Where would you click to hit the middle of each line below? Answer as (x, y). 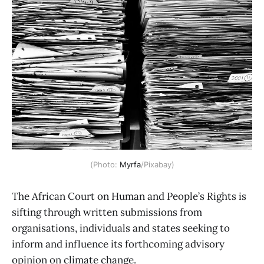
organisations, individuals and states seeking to (121, 228)
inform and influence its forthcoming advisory (118, 244)
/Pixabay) (157, 165)
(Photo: (105, 165)
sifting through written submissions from (107, 212)
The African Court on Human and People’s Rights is (129, 197)
